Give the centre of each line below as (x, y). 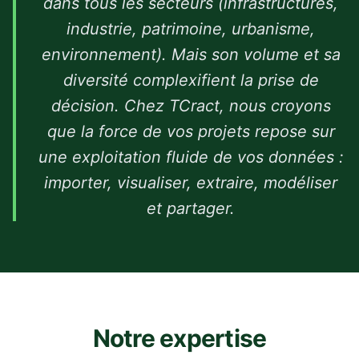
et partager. (191, 208)
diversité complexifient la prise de (191, 80)
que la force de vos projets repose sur (191, 131)
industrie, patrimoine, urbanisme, (191, 29)
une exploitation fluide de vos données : (191, 157)
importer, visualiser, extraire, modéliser (191, 183)
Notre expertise (179, 338)
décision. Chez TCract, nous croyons (191, 106)
